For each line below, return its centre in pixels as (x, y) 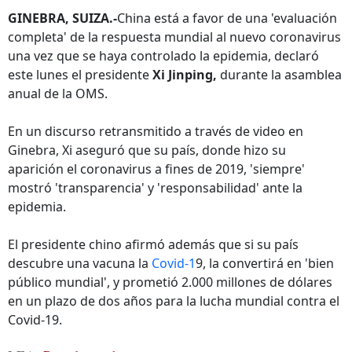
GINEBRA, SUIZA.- (62, 18)
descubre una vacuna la (80, 263)
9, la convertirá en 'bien (265, 263)
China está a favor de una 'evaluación (227, 18)
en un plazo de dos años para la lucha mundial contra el (174, 301)
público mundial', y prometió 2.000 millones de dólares (170, 282)
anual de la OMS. (58, 93)
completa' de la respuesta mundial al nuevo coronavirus (174, 37)
